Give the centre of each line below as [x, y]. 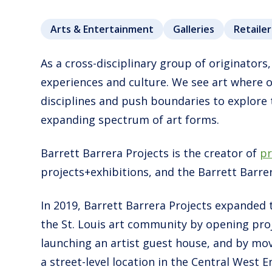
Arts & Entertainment [102, 29]
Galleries [194, 29]
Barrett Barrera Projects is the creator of [151, 153]
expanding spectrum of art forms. [130, 119]
